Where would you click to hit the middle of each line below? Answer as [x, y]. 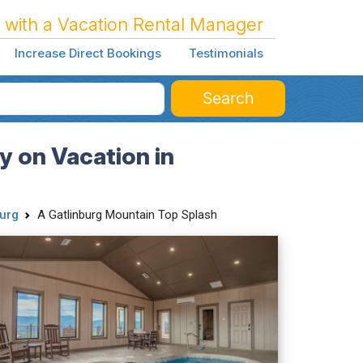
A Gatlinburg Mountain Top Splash [127, 214]
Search [228, 98]
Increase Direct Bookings [88, 53]
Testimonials [226, 53]
